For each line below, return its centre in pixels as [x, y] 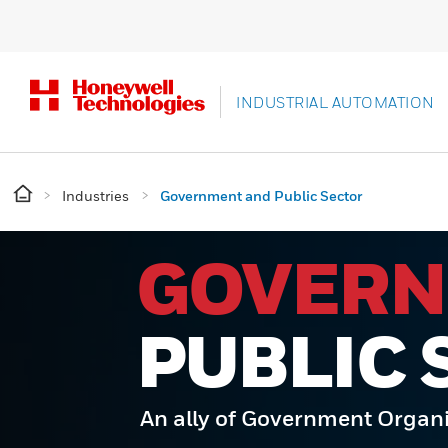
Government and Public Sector [261, 195]
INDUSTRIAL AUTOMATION [335, 102]
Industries [95, 195]
